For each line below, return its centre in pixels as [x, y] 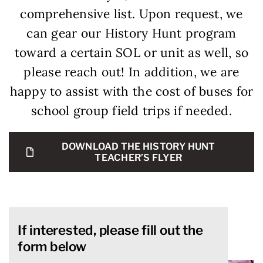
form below [52, 246]
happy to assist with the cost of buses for [131, 91]
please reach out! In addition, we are [131, 72]
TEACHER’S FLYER [139, 157]
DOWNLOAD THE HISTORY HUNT [138, 146]
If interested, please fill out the [110, 230]
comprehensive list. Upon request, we [131, 14]
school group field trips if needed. [131, 110]
